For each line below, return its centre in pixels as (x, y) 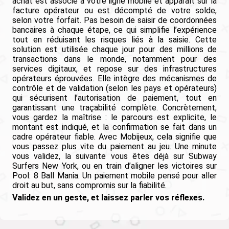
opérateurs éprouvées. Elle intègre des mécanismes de (114, 79)
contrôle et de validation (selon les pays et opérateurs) (114, 88)
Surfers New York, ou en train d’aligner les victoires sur (114, 166)
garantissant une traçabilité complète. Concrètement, (114, 108)
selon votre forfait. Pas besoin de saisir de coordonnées (114, 20)
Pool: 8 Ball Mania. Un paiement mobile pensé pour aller (114, 176)
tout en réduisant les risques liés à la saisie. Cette (114, 40)
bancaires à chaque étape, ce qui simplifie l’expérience (114, 30)
